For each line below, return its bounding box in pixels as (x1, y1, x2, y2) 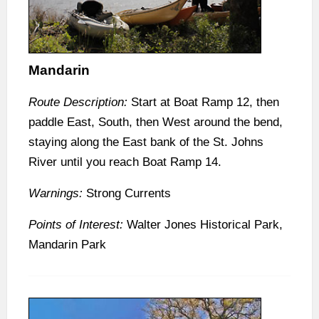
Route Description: (28, 95, 127, 110)
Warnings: (28, 187, 83, 201)
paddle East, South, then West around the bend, (28, 115, 283, 130)
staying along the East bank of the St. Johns (28, 135, 263, 150)
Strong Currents (83, 187, 174, 201)
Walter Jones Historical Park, (123, 218, 283, 232)
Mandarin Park (28, 238, 106, 252)
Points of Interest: (28, 218, 123, 232)
